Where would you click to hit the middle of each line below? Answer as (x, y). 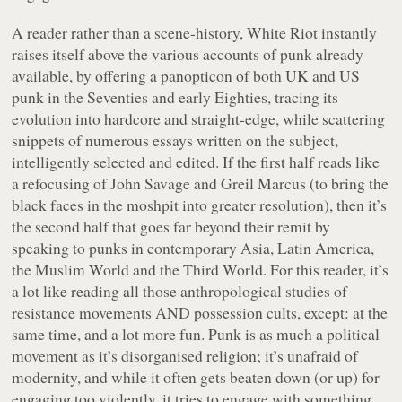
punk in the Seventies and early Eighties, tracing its (175, 96)
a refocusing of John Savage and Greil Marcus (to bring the (201, 183)
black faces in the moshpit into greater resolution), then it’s (200, 204)
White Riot (283, 32)
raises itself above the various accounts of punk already (188, 53)
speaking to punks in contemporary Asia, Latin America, (193, 247)
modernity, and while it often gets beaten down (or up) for (196, 376)
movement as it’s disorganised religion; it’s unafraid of (185, 355)
